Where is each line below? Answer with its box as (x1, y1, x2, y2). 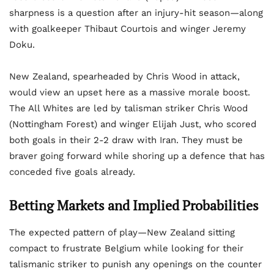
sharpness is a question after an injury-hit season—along (9, 7, 263, 19)
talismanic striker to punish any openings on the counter (9, 259, 262, 270)
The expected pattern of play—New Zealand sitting (9, 227, 235, 239)
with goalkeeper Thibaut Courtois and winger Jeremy (9, 23, 246, 35)
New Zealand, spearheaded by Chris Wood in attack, (9, 71, 240, 83)
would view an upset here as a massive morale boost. (9, 87, 250, 98)
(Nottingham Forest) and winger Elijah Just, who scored (9, 119, 256, 130)
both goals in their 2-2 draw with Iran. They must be (9, 135, 243, 146)
